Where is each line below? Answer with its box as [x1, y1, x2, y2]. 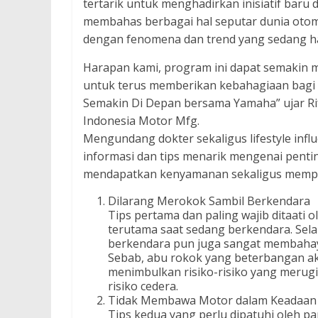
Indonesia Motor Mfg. [83, 113, 199, 128]
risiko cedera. [108, 278, 178, 294]
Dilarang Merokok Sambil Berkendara [108, 193, 310, 209]
